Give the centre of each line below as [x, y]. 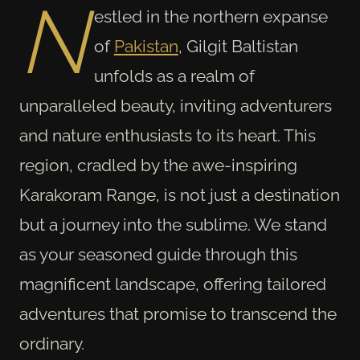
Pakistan [146, 46]
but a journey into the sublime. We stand [173, 225]
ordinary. [52, 344]
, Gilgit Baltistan [238, 46]
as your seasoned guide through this [158, 254]
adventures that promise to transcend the [178, 314]
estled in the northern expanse [211, 16]
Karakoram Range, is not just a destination [180, 195]
